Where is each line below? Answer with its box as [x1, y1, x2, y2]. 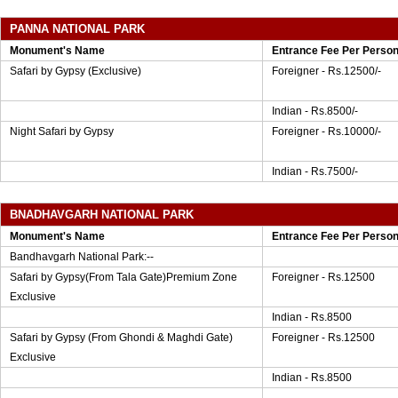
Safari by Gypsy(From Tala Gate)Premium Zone [10, 271, 237, 283]
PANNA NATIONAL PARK [10, 22, 145, 36]
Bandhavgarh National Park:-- [10, 251, 154, 263]
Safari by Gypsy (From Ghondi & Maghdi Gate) [10, 331, 233, 344]
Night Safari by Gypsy [10, 125, 114, 138]
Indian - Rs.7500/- [272, 165, 358, 178]
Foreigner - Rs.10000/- [272, 125, 381, 138]
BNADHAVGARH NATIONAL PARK [10, 208, 194, 221]
